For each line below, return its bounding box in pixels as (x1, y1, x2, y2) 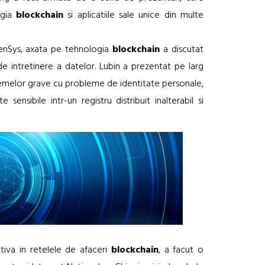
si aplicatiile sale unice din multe (63, 8, 204, 24)
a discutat (160, 42, 204, 58)
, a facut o (158, 242, 204, 258)
